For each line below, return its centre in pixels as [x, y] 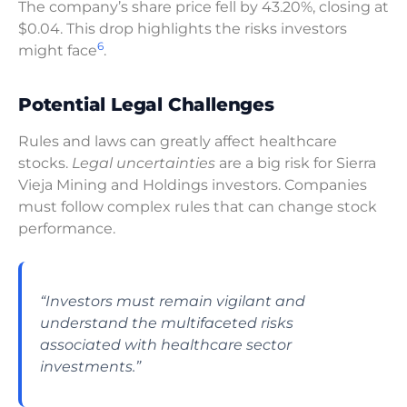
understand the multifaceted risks [167, 323]
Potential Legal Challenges [146, 105]
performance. [67, 229]
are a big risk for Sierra [296, 164]
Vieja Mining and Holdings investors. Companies [193, 185]
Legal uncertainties [144, 164]
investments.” [90, 367]
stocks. [45, 164]
